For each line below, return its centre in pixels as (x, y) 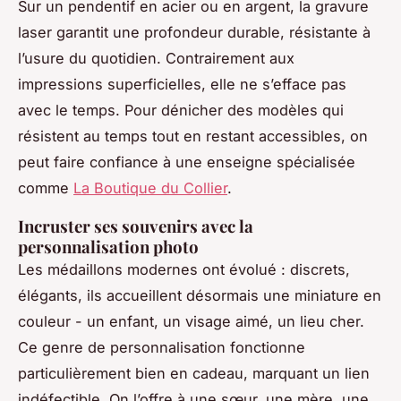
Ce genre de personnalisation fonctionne (162, 348)
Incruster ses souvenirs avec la (136, 226)
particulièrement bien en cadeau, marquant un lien (194, 374)
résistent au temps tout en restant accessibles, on (193, 137)
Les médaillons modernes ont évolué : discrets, (184, 270)
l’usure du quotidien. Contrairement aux (156, 59)
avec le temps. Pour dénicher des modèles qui (181, 111)
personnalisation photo (108, 247)
